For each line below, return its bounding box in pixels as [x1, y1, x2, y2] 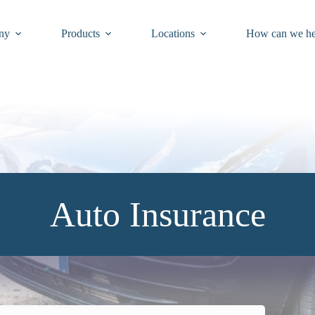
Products [60, 27, 100, 39]
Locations [150, 27, 195, 39]
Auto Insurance [49, 195, 266, 234]
